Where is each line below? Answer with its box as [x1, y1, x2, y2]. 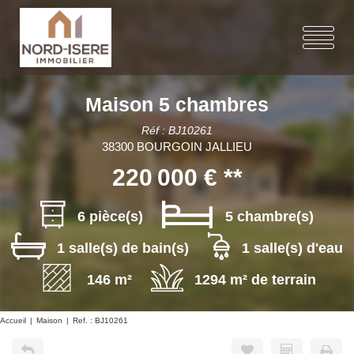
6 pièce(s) [77, 208, 143, 224]
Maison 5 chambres [85, 93, 269, 115]
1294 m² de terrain [194, 271, 316, 288]
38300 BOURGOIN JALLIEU [102, 140, 252, 153]
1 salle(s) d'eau [241, 239, 343, 256]
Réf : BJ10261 [141, 124, 213, 137]
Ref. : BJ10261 [73, 316, 128, 326]
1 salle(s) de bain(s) [56, 239, 189, 256]
